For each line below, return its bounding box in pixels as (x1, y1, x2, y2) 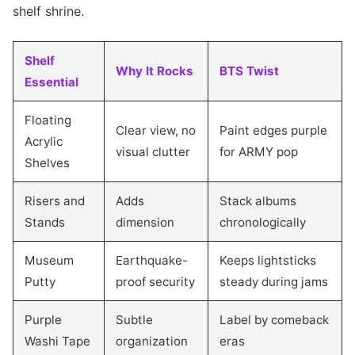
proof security (116, 274, 195, 289)
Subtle (116, 312, 153, 327)
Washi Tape (25, 334, 90, 349)
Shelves (25, 155, 70, 170)
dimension (116, 215, 174, 230)
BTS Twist (219, 63, 279, 78)
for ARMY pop (219, 144, 298, 159)
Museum (25, 253, 74, 268)
